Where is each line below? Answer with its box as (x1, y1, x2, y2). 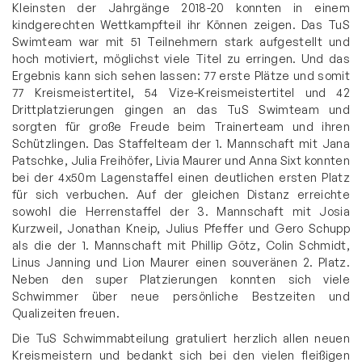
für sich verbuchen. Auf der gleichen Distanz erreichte (12, 186, 350, 201)
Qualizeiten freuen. (12, 305, 120, 320)
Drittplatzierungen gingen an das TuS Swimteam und (12, 101, 350, 116)
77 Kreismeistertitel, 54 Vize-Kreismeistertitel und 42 (12, 84, 350, 99)
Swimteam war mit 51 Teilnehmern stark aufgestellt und (12, 33, 350, 48)
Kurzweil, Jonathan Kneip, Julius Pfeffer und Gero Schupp (12, 220, 350, 235)
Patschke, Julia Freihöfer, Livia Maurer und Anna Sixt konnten (12, 152, 350, 167)
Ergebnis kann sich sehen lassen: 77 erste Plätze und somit (12, 67, 350, 82)
